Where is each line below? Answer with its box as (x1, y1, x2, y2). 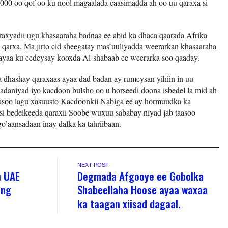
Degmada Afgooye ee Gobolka (77, 168, 204, 184)
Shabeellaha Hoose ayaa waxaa (77, 182, 208, 198)
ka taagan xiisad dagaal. (77, 195, 181, 212)
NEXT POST (77, 162, 109, 168)
